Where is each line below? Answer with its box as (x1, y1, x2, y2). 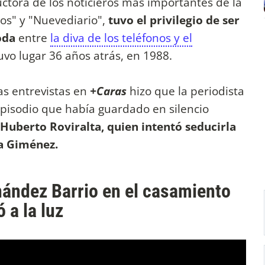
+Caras (90, 83, 127, 99)
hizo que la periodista (127, 83, 244, 99)
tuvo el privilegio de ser (108, 12, 240, 28)
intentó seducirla (141, 118, 236, 135)
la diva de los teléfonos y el (50, 30, 192, 46)
